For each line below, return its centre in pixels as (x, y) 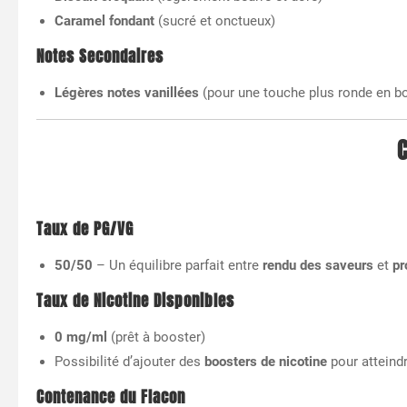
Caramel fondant (104, 20)
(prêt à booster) (156, 337)
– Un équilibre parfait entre (178, 265)
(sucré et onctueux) (215, 20)
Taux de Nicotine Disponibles (135, 301)
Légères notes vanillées (127, 92)
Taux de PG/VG (85, 229)
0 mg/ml (81, 337)
